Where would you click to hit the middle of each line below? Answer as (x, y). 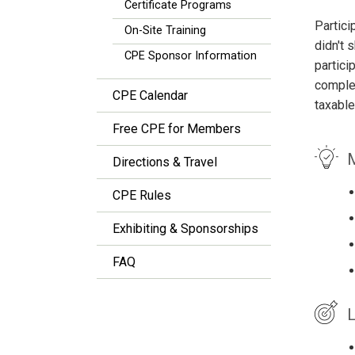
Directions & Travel (165, 162)
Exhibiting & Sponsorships (185, 229)
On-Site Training (165, 31)
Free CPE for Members (177, 129)
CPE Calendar (150, 95)
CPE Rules (142, 195)
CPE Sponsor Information (191, 56)
